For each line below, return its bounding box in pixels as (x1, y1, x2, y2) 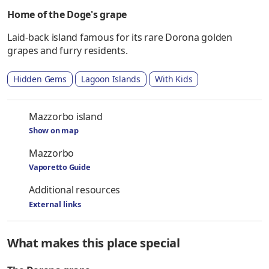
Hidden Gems (13, 73, 67, 85)
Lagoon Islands (80, 73, 141, 85)
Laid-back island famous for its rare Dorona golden (7, 31, 233, 44)
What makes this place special (7, 234, 180, 251)
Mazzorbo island (29, 109, 103, 123)
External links (29, 199, 81, 210)
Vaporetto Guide (29, 161, 91, 172)
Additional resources (29, 183, 121, 196)
